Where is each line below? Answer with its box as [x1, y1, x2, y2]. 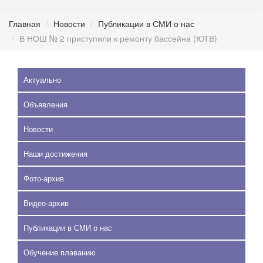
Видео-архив [23, 197, 69, 208]
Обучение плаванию [23, 247, 96, 258]
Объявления [23, 99, 68, 110]
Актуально [23, 74, 61, 85]
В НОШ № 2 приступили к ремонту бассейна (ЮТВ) [19, 32, 217, 44]
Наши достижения [23, 148, 87, 159]
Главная [9, 18, 41, 29]
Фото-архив [23, 173, 64, 184]
